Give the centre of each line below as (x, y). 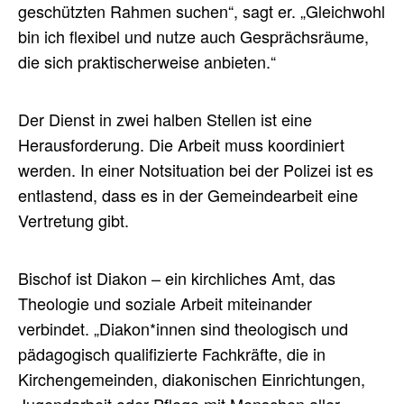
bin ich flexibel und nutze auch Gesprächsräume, (193, 37)
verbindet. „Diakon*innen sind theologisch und (183, 329)
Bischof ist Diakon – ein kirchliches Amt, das (177, 278)
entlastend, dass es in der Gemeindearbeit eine (188, 195)
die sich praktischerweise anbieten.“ (149, 62)
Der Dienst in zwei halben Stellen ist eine (165, 119)
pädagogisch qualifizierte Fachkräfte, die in (172, 354)
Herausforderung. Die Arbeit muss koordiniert (181, 145)
